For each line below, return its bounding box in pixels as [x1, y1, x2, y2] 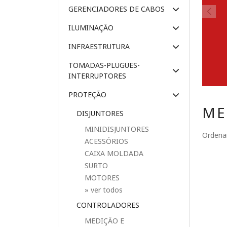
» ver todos [85, 185, 123, 195]
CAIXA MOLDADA [85, 148, 143, 158]
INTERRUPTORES [68, 71, 126, 81]
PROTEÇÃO [68, 90, 106, 99]
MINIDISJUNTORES [85, 124, 149, 134]
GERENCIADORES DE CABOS [68, 4, 165, 14]
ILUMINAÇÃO [68, 23, 113, 32]
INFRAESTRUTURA [68, 42, 130, 51]
